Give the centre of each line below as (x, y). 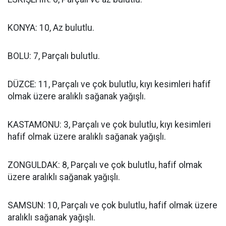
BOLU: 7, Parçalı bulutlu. (54, 56)
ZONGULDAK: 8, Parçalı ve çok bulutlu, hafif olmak (105, 165)
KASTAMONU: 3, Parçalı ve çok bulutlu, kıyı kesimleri (109, 125)
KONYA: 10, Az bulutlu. (51, 28)
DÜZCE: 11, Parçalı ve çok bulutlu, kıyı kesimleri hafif (109, 84)
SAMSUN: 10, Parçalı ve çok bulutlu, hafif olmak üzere (112, 205)
